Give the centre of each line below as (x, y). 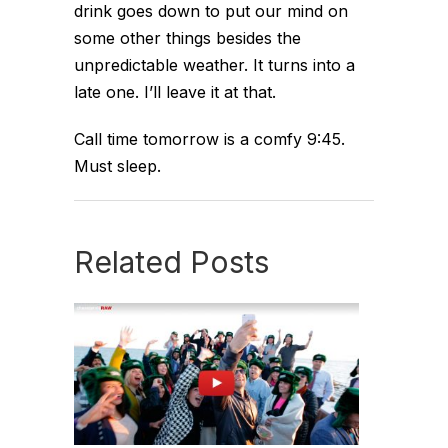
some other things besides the (187, 38)
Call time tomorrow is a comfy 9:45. (209, 139)
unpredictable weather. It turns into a (214, 65)
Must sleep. (117, 166)
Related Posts (171, 262)
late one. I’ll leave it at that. (175, 92)
